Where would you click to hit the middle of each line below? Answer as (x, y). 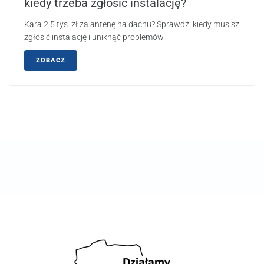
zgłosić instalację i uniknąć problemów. (95, 37)
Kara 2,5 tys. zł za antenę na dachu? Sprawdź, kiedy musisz (132, 24)
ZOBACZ (51, 60)
